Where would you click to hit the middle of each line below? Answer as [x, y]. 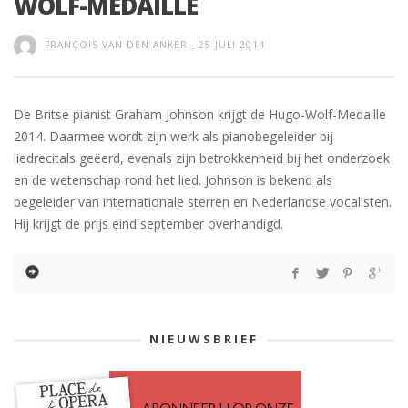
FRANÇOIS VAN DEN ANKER [116, 45]
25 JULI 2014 [232, 45]
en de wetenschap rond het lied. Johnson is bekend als [173, 179]
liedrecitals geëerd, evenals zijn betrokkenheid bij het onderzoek [202, 158]
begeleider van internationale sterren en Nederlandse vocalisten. [203, 201]
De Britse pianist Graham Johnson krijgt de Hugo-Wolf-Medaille [200, 114]
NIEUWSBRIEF [204, 338]
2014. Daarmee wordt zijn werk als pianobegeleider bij [173, 136]
